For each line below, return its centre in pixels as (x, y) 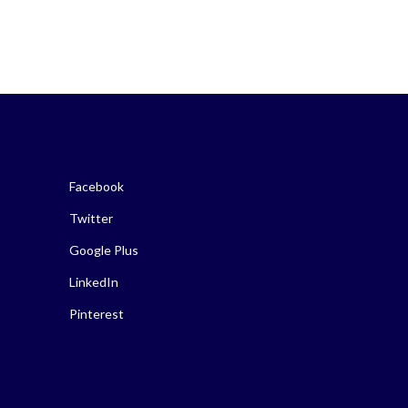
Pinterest (97, 313)
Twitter (91, 218)
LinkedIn (94, 281)
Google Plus (104, 250)
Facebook (97, 186)
